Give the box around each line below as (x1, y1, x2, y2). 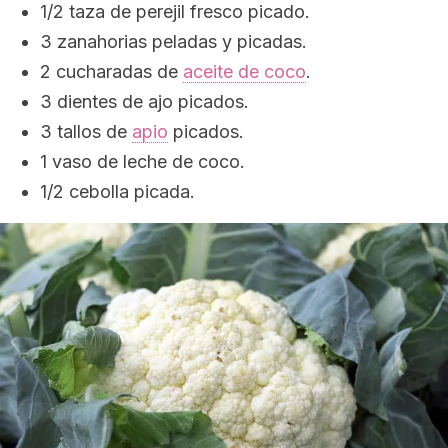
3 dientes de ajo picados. (40, 91, 249, 112)
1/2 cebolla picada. (40, 181, 195, 202)
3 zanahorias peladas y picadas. (40, 31, 307, 52)
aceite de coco (183, 61, 306, 82)
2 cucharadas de (40, 61, 183, 82)
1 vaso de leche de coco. (40, 151, 245, 172)
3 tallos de (40, 121, 132, 142)
